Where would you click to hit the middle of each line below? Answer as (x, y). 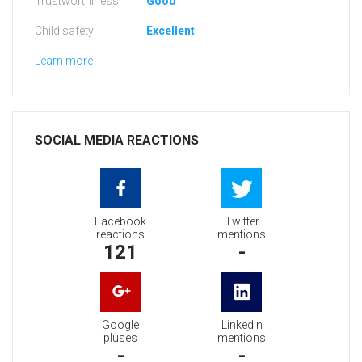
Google (120, 325)
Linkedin (242, 325)
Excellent (170, 31)
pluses (120, 338)
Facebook (120, 222)
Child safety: (65, 31)
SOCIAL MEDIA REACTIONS (117, 141)
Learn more (64, 61)
